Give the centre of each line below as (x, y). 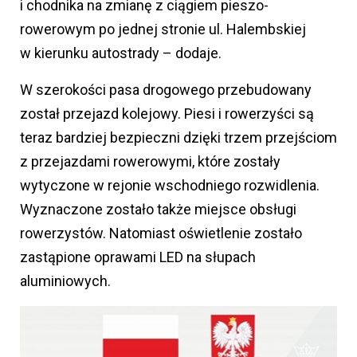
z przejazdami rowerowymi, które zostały (150, 161)
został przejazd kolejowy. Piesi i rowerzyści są (167, 113)
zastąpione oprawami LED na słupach (138, 257)
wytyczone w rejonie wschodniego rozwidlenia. (170, 185)
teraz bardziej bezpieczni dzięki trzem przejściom (178, 137)
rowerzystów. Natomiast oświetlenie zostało (161, 233)
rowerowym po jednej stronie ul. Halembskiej (163, 29)
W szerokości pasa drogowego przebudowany (166, 89)
